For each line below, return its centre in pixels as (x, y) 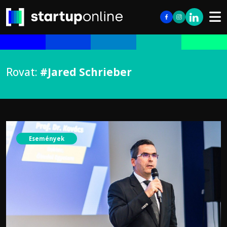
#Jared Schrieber (86, 72)
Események (47, 138)
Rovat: (23, 72)
